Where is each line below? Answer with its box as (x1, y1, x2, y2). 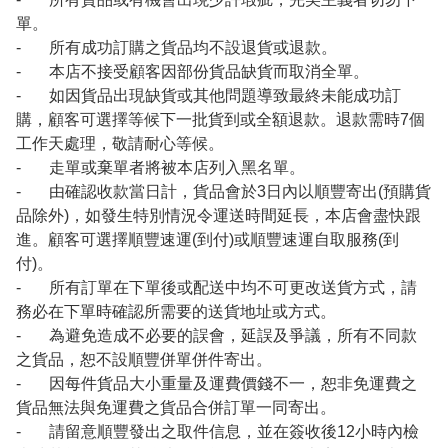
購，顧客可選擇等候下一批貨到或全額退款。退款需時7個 (16, 111, 425, 129)
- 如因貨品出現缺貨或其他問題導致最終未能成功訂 (16, 87, 401, 105)
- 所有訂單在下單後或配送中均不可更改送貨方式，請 (16, 279, 417, 297)
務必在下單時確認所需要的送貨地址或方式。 (16, 303, 336, 321)
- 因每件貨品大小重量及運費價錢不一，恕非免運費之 (16, 375, 417, 393)
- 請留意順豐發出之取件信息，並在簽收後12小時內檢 (16, 423, 419, 441)
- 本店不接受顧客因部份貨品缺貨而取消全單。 (16, 63, 369, 81)
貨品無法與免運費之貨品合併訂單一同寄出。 (16, 399, 336, 417)
